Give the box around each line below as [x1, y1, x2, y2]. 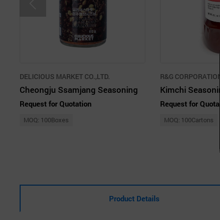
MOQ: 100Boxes [24, 115, 69, 124]
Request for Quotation [20, 98, 91, 109]
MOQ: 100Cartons [164, 115, 214, 124]
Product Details [109, 193, 160, 203]
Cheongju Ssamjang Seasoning [20, 83, 138, 95]
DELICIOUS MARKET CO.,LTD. [20, 71, 110, 81]
